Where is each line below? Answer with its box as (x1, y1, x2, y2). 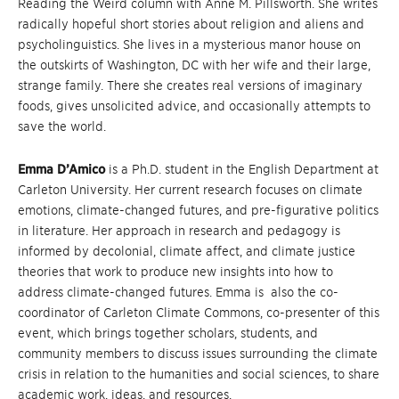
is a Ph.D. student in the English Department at (105, 162, 379, 176)
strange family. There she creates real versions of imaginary (18, 78, 362, 93)
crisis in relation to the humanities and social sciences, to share (18, 367, 379, 381)
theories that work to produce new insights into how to (18, 265, 333, 279)
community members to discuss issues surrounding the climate (18, 346, 378, 361)
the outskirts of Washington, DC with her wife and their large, (18, 58, 370, 72)
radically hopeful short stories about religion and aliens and (18, 17, 364, 31)
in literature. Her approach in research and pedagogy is (18, 224, 340, 238)
